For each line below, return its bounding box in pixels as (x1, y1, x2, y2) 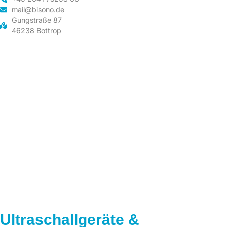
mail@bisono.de (11, 5, 64, 14)
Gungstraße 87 (11, 16, 62, 25)
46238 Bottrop (11, 26, 61, 35)
